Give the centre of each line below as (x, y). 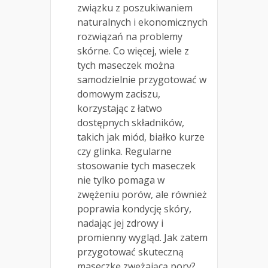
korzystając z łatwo (120, 109)
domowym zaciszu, (119, 94)
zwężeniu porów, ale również (142, 195)
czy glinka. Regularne (124, 152)
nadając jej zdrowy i (120, 223)
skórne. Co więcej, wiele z (133, 51)
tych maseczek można (126, 66)
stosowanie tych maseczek (136, 166)
